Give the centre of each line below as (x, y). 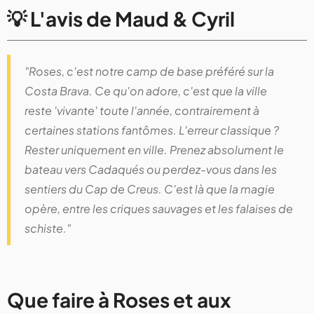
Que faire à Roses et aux (119, 300)
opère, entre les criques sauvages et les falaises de (159, 209)
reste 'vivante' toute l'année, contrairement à (142, 111)
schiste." (48, 228)
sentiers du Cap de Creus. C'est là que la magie (150, 189)
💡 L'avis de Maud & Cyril (121, 19)
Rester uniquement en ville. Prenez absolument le (154, 150)
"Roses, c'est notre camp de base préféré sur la (149, 71)
